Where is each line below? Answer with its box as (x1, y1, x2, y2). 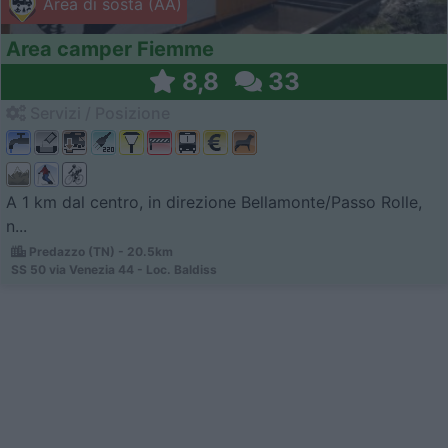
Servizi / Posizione (26, 103, 170, 124)
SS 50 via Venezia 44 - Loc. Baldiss (11, 262, 217, 278)
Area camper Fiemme (6, 37, 214, 62)
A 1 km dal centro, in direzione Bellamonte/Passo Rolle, (6, 192, 422, 213)
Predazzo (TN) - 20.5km (26, 244, 173, 260)
